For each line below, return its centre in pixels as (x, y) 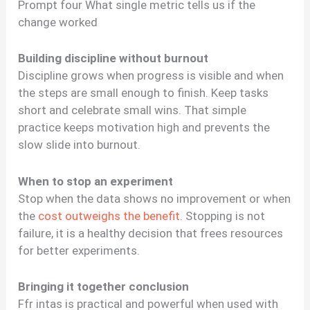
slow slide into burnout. (80, 145)
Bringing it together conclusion (104, 286)
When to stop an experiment (96, 181)
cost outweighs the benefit (109, 216)
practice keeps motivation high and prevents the (144, 128)
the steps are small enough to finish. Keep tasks (144, 93)
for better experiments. (79, 250)
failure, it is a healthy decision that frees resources (151, 233)
